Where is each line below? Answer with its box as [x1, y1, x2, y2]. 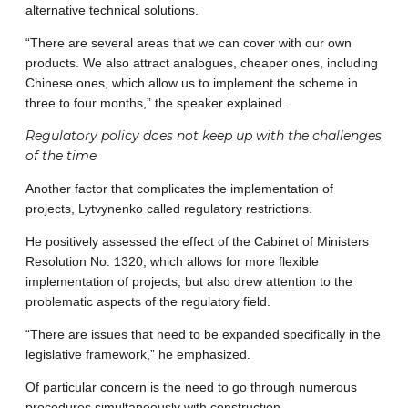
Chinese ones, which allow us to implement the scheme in [25, 76, 358, 91]
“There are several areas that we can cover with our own [25, 36, 352, 51]
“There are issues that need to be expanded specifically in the [25, 327, 381, 342]
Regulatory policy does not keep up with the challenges [25, 127, 382, 145]
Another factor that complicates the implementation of [25, 181, 333, 197]
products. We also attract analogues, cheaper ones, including [25, 56, 378, 71]
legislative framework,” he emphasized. [25, 347, 250, 362]
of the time [25, 148, 97, 165]
